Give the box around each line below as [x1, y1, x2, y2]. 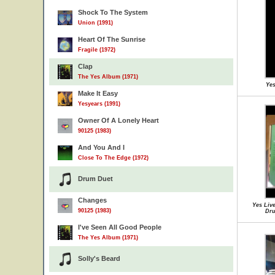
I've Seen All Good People [78, 223, 161, 231]
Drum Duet [78, 175, 113, 182]
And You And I [78, 144, 125, 151]
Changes [78, 196, 107, 204]
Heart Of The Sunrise [78, 36, 145, 43]
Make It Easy [78, 90, 118, 97]
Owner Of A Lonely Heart [78, 117, 159, 124]
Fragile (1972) [78, 47, 115, 53]
